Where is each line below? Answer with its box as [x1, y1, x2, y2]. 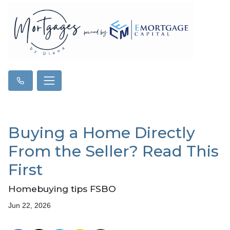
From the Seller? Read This [8, 141, 219, 161]
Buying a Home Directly [8, 123, 195, 142]
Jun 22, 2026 [8, 201, 51, 209]
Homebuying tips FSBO [8, 183, 116, 194]
